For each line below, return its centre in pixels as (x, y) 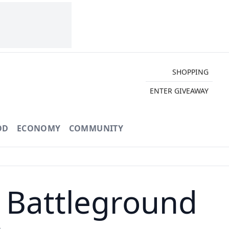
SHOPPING (190, 72)
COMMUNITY (96, 128)
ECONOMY (39, 128)
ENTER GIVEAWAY (179, 90)
